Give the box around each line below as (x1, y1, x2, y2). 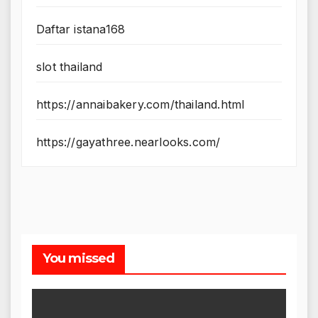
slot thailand (36, 60, 103, 75)
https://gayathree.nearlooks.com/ (36, 135, 221, 150)
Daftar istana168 (36, 22, 126, 37)
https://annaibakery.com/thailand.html (36, 97, 245, 112)
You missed (43, 251, 114, 267)
